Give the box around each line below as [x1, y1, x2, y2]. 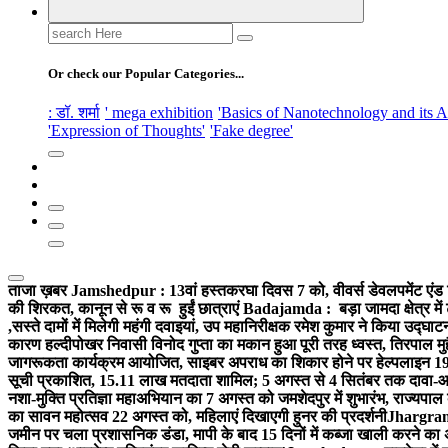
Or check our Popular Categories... [48, 66, 244, 82]
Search [47, 22, 90, 39]
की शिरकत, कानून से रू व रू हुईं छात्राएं [8, 300, 243, 318]
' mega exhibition [105, 104, 213, 122]
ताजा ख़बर [8, 282, 71, 300]
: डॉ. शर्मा [48, 104, 100, 122]
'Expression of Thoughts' [48, 122, 205, 140]
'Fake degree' [210, 122, 293, 140]
